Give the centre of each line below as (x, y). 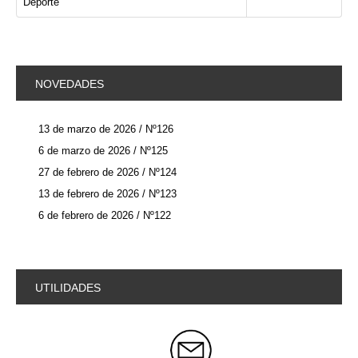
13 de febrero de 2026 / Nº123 (107, 194)
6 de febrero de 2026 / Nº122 (105, 215)
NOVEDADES (70, 84)
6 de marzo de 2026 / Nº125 (103, 151)
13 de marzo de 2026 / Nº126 (106, 129)
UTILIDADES (68, 288)
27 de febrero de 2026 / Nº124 (107, 172)
